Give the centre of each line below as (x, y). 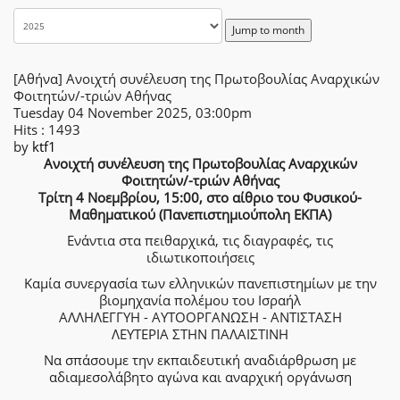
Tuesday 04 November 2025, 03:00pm (133, 112)
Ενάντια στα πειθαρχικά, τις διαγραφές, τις (200, 240)
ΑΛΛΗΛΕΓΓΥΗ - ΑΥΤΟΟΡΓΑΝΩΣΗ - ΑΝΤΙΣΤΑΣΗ (200, 317)
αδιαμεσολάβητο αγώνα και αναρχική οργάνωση (200, 377)
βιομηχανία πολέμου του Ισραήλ (200, 300)
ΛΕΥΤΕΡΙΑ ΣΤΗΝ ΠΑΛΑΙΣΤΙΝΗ (200, 334)
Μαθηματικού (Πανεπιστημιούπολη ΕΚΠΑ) (200, 214)
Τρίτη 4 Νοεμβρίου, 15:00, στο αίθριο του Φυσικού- (200, 197)
